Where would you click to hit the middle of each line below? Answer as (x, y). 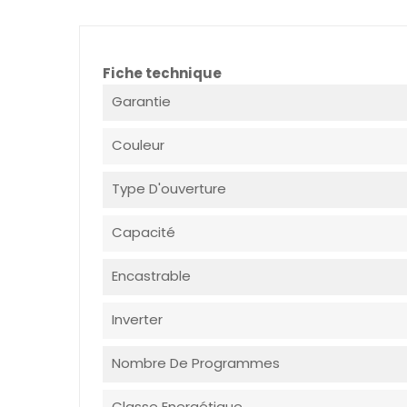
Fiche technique (162, 74)
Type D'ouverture (169, 189)
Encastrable (151, 276)
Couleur (138, 145)
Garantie (141, 102)
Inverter (137, 320)
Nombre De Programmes (196, 363)
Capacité (144, 233)
